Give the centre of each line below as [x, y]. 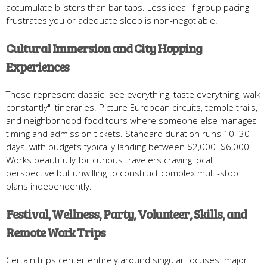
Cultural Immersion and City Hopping [104, 48]
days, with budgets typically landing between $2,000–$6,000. [129, 146]
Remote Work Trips [56, 232]
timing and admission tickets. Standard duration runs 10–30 [128, 133]
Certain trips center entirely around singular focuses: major [127, 260]
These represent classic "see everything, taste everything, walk [133, 94]
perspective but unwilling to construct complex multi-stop [122, 173]
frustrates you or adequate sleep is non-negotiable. [112, 20]
